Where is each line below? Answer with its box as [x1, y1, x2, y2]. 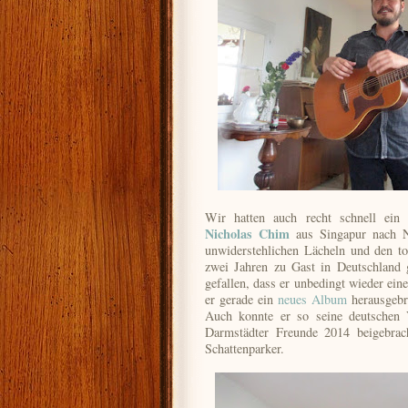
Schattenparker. [205, 340, 284, 357]
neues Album [278, 291, 347, 308]
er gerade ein [205, 291, 278, 308]
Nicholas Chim [205, 224, 296, 243]
